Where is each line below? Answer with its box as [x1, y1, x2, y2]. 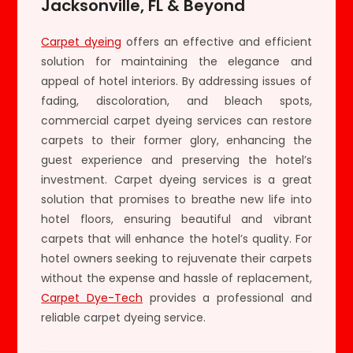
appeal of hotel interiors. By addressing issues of [41, 72, 312, 89]
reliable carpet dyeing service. [41, 309, 206, 325]
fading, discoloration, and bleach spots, [41, 92, 312, 109]
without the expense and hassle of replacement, [41, 269, 312, 286]
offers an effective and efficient [121, 33, 312, 50]
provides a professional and [143, 289, 312, 306]
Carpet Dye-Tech [41, 289, 143, 306]
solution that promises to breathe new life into [41, 191, 312, 207]
